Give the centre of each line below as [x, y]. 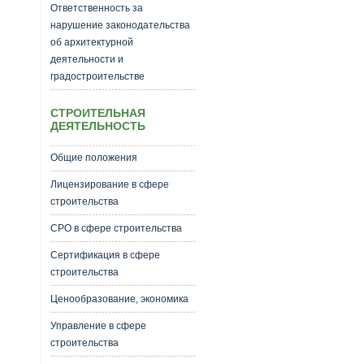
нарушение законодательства [120, 25]
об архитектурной [91, 42]
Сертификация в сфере [105, 255]
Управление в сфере [98, 326]
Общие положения [93, 158]
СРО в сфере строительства [116, 228]
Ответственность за [96, 8]
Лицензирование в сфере [109, 184]
